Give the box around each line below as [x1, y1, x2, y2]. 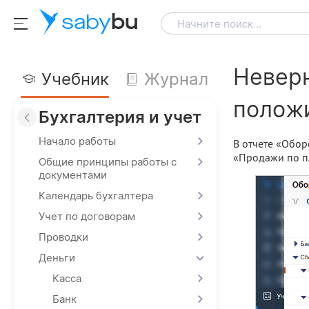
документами [39, 168, 107, 181]
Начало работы [39, 134, 116, 148]
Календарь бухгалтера [39, 189, 153, 202]
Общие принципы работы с [39, 155, 177, 168]
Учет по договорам [39, 210, 135, 223]
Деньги [39, 251, 75, 264]
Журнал [144, 69, 208, 89]
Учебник [41, 69, 109, 89]
